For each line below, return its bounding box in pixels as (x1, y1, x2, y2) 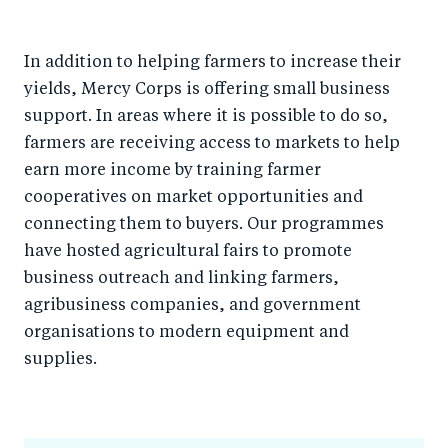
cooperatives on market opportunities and (24, 190, 363, 207)
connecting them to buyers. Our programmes (24, 217, 384, 234)
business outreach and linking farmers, (24, 271, 339, 288)
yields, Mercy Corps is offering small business (24, 82, 390, 99)
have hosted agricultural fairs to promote (24, 244, 352, 261)
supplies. (24, 352, 97, 369)
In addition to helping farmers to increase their (24, 55, 401, 72)
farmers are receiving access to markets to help (24, 136, 400, 153)
